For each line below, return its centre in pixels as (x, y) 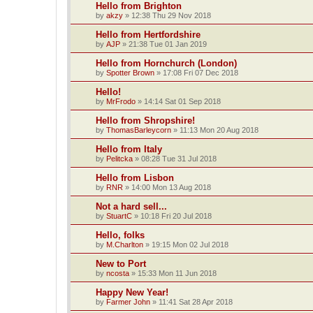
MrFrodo (121, 101)
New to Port (121, 263)
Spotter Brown (130, 72)
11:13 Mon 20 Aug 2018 (219, 130)
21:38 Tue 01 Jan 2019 (168, 44)
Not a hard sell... (131, 206)
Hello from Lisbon (135, 177)
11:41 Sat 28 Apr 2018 (196, 301)
